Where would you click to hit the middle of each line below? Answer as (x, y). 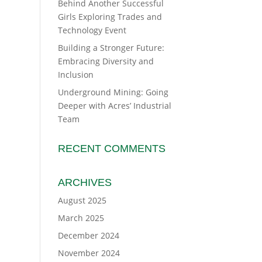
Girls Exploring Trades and (110, 17)
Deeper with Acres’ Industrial (114, 106)
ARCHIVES (85, 182)
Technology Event (92, 30)
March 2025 (81, 218)
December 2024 (88, 235)
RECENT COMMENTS (111, 149)
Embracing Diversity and (106, 61)
